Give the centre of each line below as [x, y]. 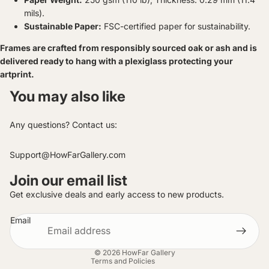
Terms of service [85, 239]
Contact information [90, 205]
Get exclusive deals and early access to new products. [117, 194]
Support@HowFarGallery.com [68, 154]
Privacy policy [81, 189]
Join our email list [68, 180]
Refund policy [80, 222]
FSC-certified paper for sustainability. [177, 26]
